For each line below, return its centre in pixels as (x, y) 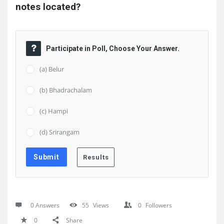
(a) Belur (52, 69)
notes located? (48, 7)
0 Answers (45, 205)
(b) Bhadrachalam (66, 90)
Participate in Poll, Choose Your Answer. (113, 48)
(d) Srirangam (59, 132)
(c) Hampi (54, 111)
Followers (159, 205)
